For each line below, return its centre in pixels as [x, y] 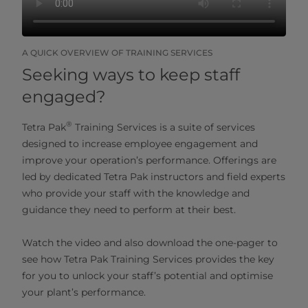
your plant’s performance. [87, 292]
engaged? [64, 96]
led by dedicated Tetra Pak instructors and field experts [154, 176]
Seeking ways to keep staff [131, 74]
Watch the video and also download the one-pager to [150, 242]
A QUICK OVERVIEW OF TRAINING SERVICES [117, 52]
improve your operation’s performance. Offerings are [149, 160]
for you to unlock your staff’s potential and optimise [147, 275]
